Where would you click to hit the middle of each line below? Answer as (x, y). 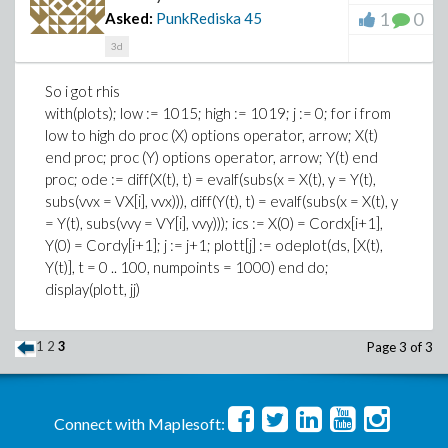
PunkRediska (198, 18)
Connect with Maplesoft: (139, 423)
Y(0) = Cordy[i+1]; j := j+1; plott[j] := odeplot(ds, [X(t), (214, 245)
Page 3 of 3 (400, 347)
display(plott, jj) (92, 289)
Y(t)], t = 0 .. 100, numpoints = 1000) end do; (187, 267)
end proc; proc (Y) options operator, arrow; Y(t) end (211, 157)
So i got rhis (82, 91)
